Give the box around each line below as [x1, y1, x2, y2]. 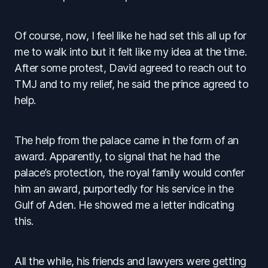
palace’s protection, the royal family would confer [14, 166, 245, 179]
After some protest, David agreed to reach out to [14, 61, 246, 74]
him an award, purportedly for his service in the [14, 182, 234, 195]
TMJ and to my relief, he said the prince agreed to [14, 77, 249, 90]
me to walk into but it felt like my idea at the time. [14, 45, 247, 58]
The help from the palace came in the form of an [14, 133, 239, 147]
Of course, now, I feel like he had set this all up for [14, 29, 246, 42]
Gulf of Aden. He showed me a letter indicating [14, 198, 234, 211]
